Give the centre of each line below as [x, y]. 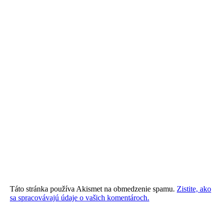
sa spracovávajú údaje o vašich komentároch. [80, 198]
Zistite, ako [194, 189]
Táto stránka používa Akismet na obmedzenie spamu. [93, 189]
